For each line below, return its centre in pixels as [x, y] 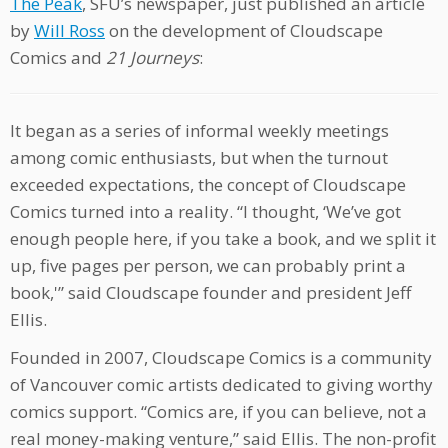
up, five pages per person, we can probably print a [208, 266]
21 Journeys [152, 58]
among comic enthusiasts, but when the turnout [199, 158]
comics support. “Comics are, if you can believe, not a [218, 412]
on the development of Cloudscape [244, 31]
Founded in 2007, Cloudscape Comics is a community [221, 358]
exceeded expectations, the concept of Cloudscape [208, 185]
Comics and [58, 58]
